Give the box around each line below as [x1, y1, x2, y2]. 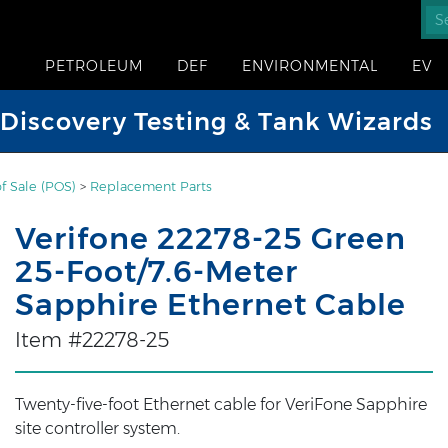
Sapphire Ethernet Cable [14, 286, 406, 323]
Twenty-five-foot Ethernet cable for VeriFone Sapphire [14, 395, 427, 414]
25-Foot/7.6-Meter [14, 253, 298, 290]
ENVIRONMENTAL [242, 57, 378, 75]
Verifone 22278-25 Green [14, 220, 406, 257]
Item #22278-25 [14, 328, 169, 352]
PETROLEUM [45, 57, 143, 75]
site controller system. [14, 419, 180, 438]
